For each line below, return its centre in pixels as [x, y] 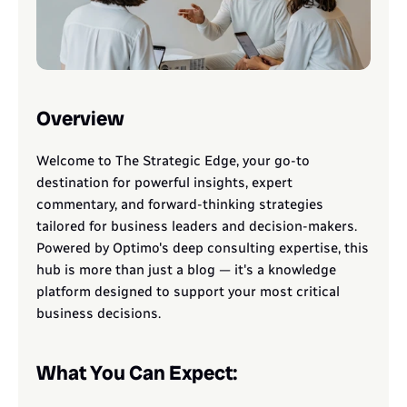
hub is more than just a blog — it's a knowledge [186, 270]
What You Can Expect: [137, 373]
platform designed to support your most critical [188, 292]
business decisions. [99, 313]
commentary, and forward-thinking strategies [180, 204]
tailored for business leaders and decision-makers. [197, 226]
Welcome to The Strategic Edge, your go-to [173, 161]
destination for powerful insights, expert [164, 183]
